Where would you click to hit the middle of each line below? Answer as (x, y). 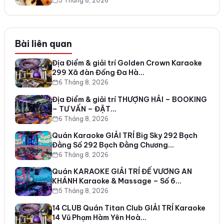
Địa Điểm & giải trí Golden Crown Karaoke (127, 63)
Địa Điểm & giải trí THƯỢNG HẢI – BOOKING (129, 99)
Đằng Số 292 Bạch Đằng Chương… (113, 145)
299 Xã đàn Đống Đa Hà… (98, 73)
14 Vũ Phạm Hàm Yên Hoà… (99, 217)
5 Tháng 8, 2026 (83, 191)
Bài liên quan (43, 44)
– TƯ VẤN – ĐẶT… (84, 109)
